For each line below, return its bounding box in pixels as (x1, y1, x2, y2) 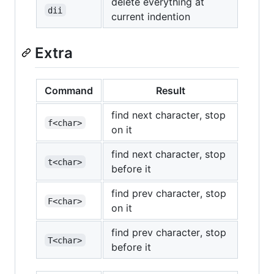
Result (155, 84, 185, 97)
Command (45, 84, 93, 97)
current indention (111, 10, 190, 23)
